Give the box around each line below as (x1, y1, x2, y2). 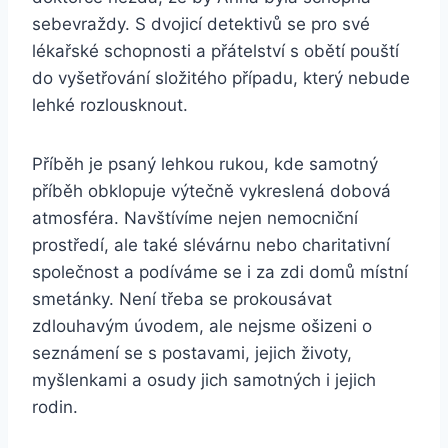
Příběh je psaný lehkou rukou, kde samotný (32, 154, 378, 175)
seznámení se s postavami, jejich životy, (32, 343, 352, 364)
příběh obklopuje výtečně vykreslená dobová (32, 181, 391, 202)
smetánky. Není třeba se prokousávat (32, 289, 332, 310)
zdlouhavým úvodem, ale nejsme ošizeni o (32, 316, 372, 337)
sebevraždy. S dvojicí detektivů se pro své (32, 14, 370, 35)
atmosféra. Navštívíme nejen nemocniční (32, 208, 358, 229)
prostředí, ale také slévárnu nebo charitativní (32, 235, 390, 256)
